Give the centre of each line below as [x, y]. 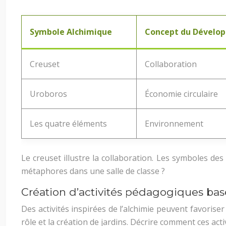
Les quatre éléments [68, 124]
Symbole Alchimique [71, 32]
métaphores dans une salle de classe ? [93, 171]
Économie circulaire [181, 94]
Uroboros [48, 94]
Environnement [174, 124]
